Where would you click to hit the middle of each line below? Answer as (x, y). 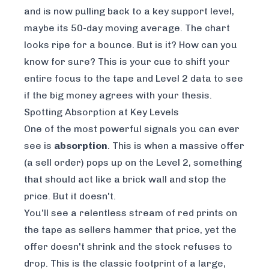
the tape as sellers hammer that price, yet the (130, 230)
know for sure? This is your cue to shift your (127, 62)
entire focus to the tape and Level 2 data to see (134, 79)
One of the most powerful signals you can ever (132, 129)
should (60, 180)
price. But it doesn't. (70, 196)
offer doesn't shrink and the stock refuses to (128, 247)
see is (39, 146)
